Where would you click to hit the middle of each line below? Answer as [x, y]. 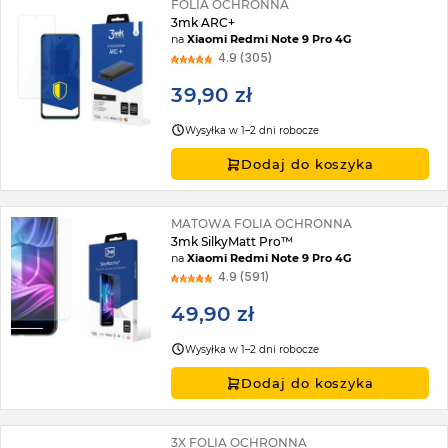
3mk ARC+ [203, 22]
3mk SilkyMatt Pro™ [232, 242]
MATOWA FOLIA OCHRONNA [262, 224]
